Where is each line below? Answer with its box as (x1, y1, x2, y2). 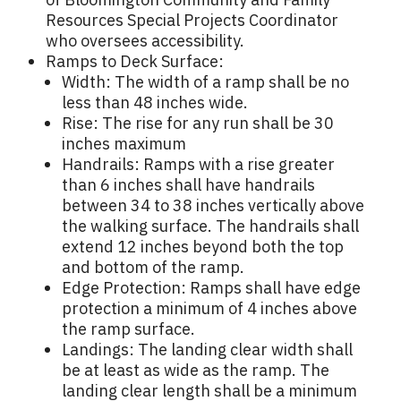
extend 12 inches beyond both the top (62, 236, 344, 258)
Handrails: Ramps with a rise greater (62, 154, 335, 175)
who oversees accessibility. (46, 30, 244, 52)
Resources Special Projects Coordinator (46, 10, 338, 31)
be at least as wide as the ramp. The (62, 360, 329, 381)
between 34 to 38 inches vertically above (62, 195, 364, 217)
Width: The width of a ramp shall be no (62, 72, 349, 93)
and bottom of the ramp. (62, 257, 244, 278)
